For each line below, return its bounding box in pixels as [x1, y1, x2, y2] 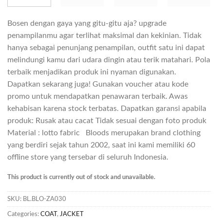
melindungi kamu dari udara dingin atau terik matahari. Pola [7, 55, 210, 64]
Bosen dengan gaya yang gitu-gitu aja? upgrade [7, 19, 166, 27]
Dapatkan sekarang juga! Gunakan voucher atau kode [7, 80, 188, 88]
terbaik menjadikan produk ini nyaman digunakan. [7, 68, 176, 76]
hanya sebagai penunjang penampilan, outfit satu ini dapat [7, 43, 205, 52]
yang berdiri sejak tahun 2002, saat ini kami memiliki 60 [7, 141, 195, 149]
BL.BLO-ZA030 [23, 196, 66, 202]
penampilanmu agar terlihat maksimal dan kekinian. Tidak [7, 31, 201, 39]
